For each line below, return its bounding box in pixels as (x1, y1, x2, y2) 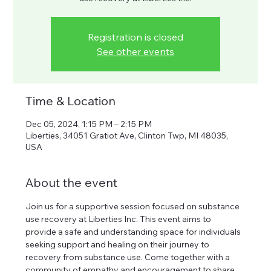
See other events (97, 45, 174, 57)
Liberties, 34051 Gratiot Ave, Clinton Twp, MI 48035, (25, 130, 229, 141)
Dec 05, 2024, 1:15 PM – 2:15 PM (25, 119, 152, 129)
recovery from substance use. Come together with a (25, 252, 232, 263)
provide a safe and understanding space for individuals (25, 226, 243, 237)
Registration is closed (88, 31, 183, 43)
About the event (25, 175, 118, 190)
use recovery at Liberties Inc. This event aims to (25, 214, 214, 224)
